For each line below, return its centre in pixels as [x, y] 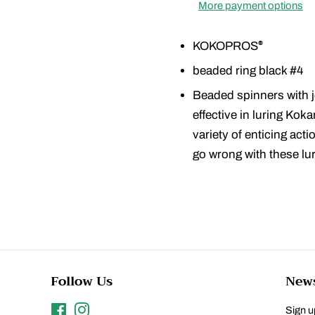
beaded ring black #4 [248, 70]
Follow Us [82, 281]
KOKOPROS [225, 46]
